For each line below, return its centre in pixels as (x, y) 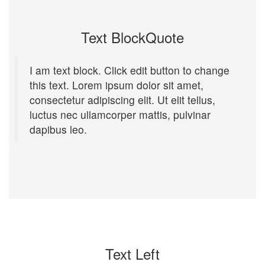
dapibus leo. (58, 130)
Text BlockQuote (132, 37)
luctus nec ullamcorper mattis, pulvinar (120, 115)
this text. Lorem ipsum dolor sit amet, (117, 85)
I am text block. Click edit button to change (130, 70)
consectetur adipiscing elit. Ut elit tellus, (122, 100)
